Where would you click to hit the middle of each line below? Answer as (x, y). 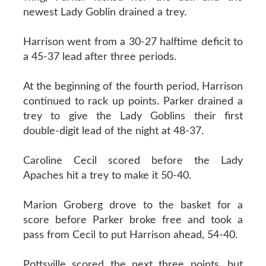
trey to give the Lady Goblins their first (133, 116)
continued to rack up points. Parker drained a (133, 101)
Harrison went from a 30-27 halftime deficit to (133, 42)
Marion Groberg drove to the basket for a (133, 205)
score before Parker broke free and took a (133, 220)
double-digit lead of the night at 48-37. (113, 131)
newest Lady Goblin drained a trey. (104, 12)
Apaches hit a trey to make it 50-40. (107, 175)
